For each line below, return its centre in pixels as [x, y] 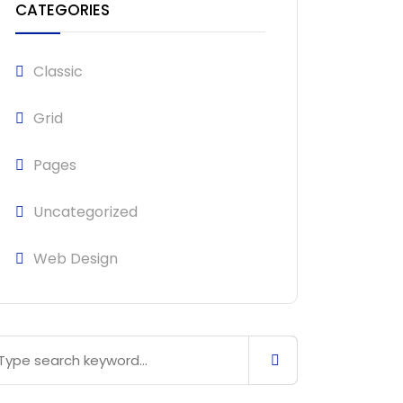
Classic [58, 72]
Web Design [76, 259]
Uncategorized [85, 212]
